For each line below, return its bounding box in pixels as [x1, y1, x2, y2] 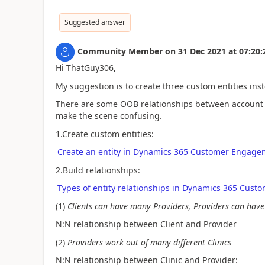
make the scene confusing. [55, 110, 162, 121]
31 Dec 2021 [177, 46, 226, 57]
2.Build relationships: [55, 164, 140, 176]
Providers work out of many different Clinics [67, 236, 231, 248]
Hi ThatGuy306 [55, 62, 114, 73]
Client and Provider [160, 218, 237, 230]
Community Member [77, 46, 163, 57]
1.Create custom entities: [55, 128, 154, 140]
